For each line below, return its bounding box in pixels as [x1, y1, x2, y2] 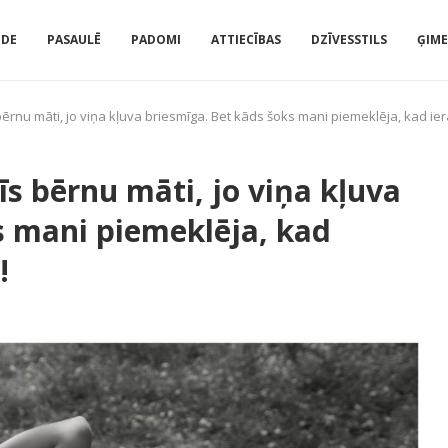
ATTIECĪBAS [211, 31, 281, 48]
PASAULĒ [47, 31, 101, 48]
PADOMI [131, 31, 181, 48]
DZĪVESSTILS [311, 31, 387, 48]
